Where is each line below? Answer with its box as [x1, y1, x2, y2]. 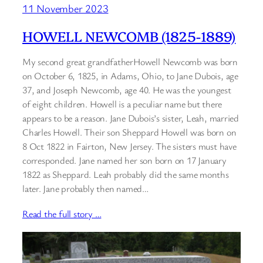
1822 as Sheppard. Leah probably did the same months [22, 167, 229, 181]
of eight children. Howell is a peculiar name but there [22, 97, 222, 110]
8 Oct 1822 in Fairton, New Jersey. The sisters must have [22, 139, 237, 153]
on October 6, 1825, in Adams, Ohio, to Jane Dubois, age [22, 69, 238, 82]
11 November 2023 [22, 1, 109, 16]
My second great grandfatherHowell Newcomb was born [22, 55, 238, 68]
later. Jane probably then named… [22, 181, 149, 195]
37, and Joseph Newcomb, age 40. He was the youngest [22, 83, 231, 96]
